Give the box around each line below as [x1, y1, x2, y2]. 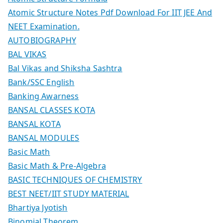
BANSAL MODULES [8, 132, 80, 143]
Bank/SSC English [8, 76, 75, 88]
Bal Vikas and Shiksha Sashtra [8, 62, 122, 74]
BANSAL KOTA [8, 118, 61, 129]
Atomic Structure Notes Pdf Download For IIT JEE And [8, 6, 213, 18]
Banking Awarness [8, 90, 79, 102]
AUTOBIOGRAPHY [8, 34, 77, 46]
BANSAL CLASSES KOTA [8, 104, 96, 115]
